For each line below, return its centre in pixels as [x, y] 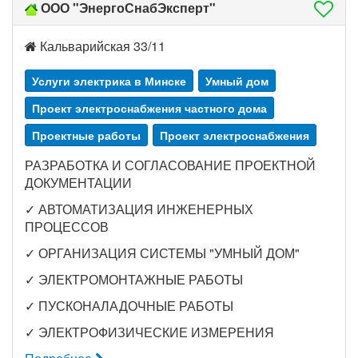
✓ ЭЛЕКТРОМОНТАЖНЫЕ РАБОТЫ [134, 279]
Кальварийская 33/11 [101, 46]
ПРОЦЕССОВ [67, 227]
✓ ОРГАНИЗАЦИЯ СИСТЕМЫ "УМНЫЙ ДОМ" [162, 253]
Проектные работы [86, 135]
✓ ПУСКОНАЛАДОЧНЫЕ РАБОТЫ [129, 306]
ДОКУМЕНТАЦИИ [78, 183]
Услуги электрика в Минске [109, 81]
